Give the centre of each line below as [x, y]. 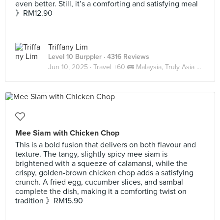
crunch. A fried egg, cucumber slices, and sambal [99, 182]
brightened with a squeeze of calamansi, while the [101, 164]
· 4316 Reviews [125, 57]
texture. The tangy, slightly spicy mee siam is [91, 154]
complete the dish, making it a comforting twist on [101, 192]
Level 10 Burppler [75, 57]
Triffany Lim [68, 47]
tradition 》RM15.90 [49, 201]
